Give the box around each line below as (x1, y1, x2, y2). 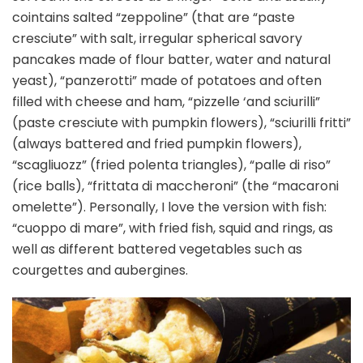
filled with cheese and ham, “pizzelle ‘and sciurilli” (12, 92, 320, 112)
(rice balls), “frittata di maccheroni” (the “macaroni (12, 177, 339, 196)
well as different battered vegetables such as (12, 240, 302, 259)
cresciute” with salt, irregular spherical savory (12, 29, 302, 49)
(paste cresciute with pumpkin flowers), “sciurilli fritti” (12, 113, 351, 133)
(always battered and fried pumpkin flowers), (12, 135, 301, 154)
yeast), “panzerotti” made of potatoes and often (12, 71, 322, 91)
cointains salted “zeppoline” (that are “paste (12, 8, 295, 28)
